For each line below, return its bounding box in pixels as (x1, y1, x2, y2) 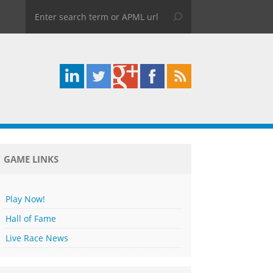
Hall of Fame (5, 213, 57, 224)
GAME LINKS (4, 153, 59, 165)
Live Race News (5, 232, 69, 244)
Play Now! (5, 193, 46, 205)
